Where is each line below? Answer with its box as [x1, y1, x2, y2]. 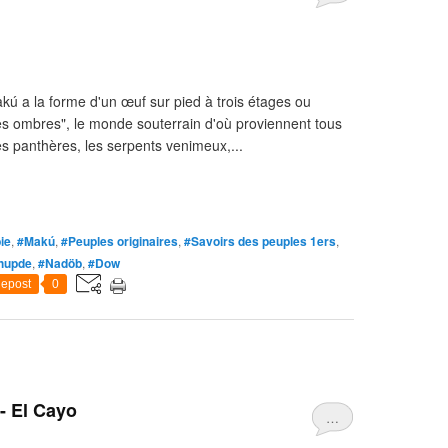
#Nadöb [38, 254, 82, 272]
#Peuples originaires [61, 232, 178, 250]
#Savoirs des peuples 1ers [184, 232, 336, 250]
